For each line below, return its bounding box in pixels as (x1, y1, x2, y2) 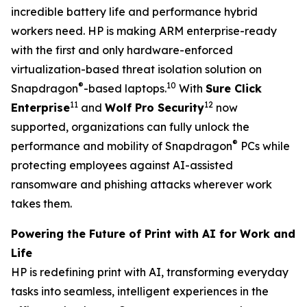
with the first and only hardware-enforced (11, 43, 233, 57)
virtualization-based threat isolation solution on (11, 62, 262, 76)
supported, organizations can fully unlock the (11, 120, 249, 134)
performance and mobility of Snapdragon (11, 139, 232, 153)
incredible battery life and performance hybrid (11, 5, 258, 19)
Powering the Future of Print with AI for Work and (11, 227, 295, 241)
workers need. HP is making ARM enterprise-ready (11, 24, 277, 38)
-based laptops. (84, 82, 167, 95)
